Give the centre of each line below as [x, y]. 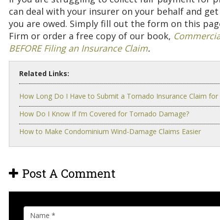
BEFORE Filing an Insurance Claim [78, 48]
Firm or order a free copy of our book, [91, 36]
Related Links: [44, 73]
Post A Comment [69, 174]
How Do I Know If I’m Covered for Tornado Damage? [104, 113]
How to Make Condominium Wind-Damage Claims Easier [110, 131]
